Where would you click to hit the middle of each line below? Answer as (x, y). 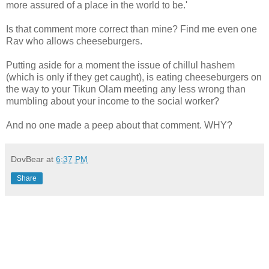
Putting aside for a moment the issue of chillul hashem (120, 65)
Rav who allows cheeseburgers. (74, 41)
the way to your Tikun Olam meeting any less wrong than (126, 89)
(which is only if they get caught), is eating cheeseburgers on (134, 77)
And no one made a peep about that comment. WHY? (119, 125)
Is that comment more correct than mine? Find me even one (131, 29)
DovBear (27, 159)
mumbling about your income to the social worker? (113, 101)
